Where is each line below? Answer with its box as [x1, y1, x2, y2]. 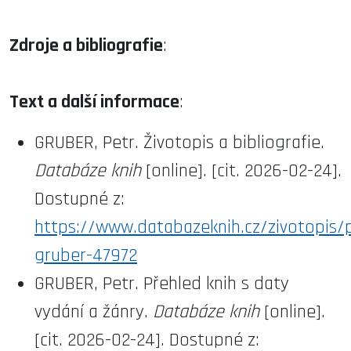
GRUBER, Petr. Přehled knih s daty [34, 271, 289, 295]
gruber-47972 [34, 243, 137, 267]
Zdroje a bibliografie [9, 33, 163, 57]
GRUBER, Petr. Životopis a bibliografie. [34, 130, 324, 154]
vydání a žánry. [34, 299, 153, 324]
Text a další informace [9, 89, 179, 114]
